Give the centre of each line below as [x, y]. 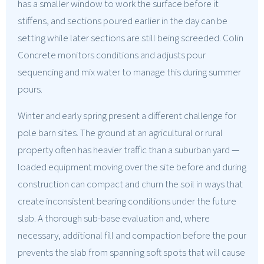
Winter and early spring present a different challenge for [127, 116]
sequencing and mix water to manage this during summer [129, 72]
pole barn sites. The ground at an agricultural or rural [120, 133]
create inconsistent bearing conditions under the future [127, 201]
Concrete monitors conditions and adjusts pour [112, 55]
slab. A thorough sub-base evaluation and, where [114, 218]
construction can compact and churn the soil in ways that [130, 184]
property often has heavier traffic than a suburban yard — [129, 150]
